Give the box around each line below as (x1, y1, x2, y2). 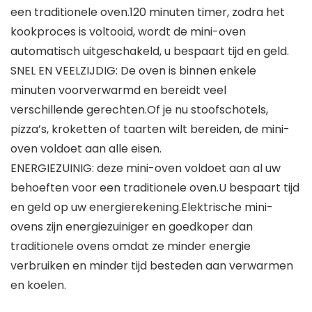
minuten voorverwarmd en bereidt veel (10, 82, 226, 99)
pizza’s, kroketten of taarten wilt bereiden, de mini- (10, 121, 290, 138)
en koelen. (10, 277, 66, 294)
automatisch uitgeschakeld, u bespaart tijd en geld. (10, 43, 289, 60)
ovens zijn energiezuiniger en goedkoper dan (10, 219, 253, 235)
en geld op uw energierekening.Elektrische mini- (10, 199, 273, 216)
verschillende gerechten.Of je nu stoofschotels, (10, 102, 268, 118)
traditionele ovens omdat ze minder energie (10, 238, 251, 255)
